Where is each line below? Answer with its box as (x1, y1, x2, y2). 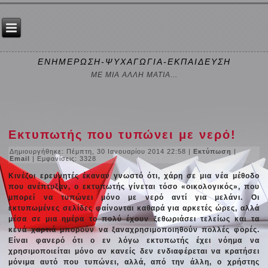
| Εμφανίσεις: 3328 (32, 154, 97, 162)
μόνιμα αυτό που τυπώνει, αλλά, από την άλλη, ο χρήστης (8, 257, 260, 266)
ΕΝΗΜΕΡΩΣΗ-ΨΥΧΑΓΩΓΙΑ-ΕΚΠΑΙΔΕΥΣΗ (37, 57, 231, 67)
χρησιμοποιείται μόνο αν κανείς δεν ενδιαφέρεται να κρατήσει (8, 246, 260, 255)
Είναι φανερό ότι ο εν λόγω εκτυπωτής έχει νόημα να (8, 236, 260, 245)
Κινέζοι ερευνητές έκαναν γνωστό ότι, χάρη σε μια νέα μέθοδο (8, 171, 260, 180)
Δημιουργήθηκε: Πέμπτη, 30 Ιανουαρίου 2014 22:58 (10, 147, 187, 155)
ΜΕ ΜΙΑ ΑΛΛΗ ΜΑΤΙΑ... (90, 71, 178, 80)
